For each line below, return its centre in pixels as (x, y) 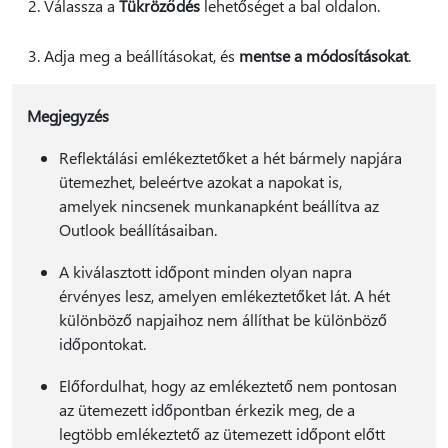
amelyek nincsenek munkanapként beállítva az (218, 206)
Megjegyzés (67, 116)
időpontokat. (102, 344)
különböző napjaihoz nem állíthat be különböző (222, 320)
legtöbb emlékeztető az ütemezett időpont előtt (221, 434)
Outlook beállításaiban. (137, 230)
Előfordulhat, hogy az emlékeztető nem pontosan (227, 386)
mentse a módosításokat (323, 56)
